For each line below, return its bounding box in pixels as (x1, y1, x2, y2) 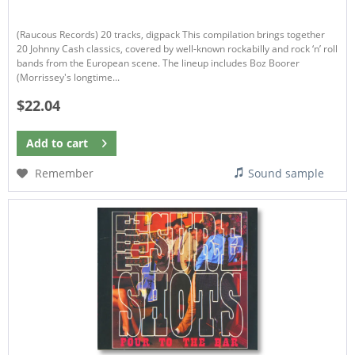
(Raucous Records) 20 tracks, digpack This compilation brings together (17, 28, 326, 42)
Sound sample (248, 165, 325, 181)
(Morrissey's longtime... (17, 71, 120, 85)
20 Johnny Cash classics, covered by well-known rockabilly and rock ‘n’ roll (17, 42, 338, 56)
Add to (26, 135, 64, 151)
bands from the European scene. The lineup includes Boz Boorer (17, 56, 300, 71)
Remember (35, 165, 94, 181)
